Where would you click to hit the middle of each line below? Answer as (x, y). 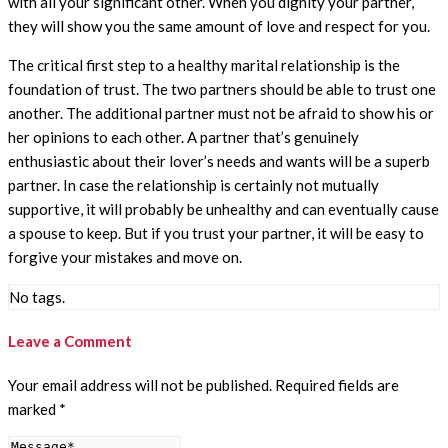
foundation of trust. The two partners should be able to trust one (222, 88)
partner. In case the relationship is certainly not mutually (193, 184)
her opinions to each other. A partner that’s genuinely (183, 136)
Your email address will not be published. (140, 385)
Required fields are (337, 385)
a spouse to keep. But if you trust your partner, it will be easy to (216, 232)
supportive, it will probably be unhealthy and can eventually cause (223, 208)
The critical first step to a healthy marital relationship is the (204, 64)
